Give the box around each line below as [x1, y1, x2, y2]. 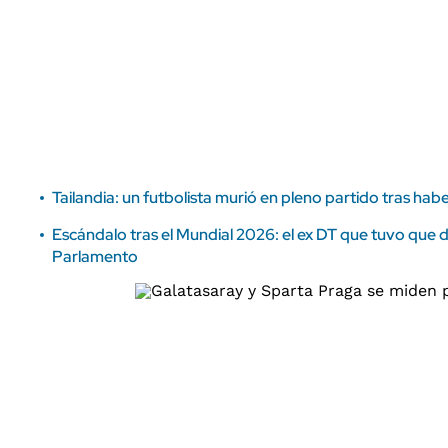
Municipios [275, 22, 339, 37]
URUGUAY [275, 57, 343, 73]
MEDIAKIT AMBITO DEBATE [30, 34, 189, 49]
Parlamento [52, 246, 138, 267]
